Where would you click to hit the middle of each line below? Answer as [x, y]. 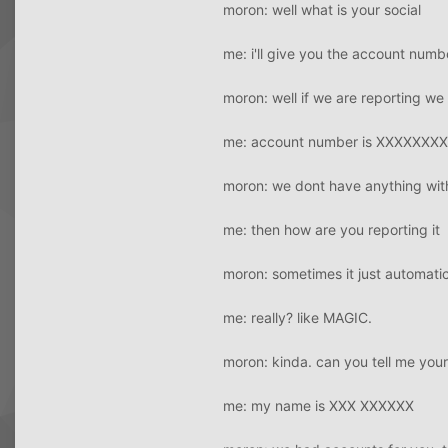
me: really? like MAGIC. [297, 317]
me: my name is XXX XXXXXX [318, 405]
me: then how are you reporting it [331, 229]
